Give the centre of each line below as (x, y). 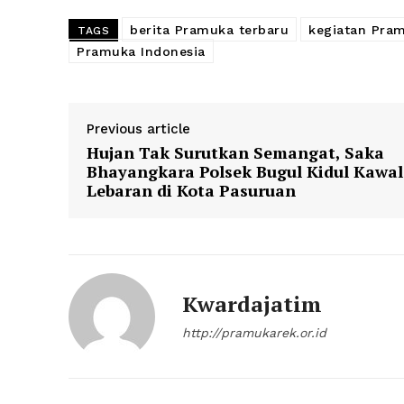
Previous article (138, 129)
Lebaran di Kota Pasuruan (191, 191)
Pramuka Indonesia (141, 52)
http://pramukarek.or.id (254, 333)
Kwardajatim (252, 304)
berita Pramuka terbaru (209, 30)
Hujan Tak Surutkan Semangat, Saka (235, 153)
